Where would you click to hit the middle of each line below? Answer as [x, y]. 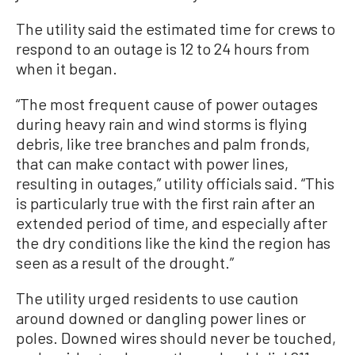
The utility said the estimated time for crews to [176, 28]
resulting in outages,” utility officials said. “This [175, 183]
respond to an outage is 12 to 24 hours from [163, 48]
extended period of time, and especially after [172, 222]
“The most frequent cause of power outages [167, 103]
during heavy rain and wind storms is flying [162, 123]
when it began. [67, 68]
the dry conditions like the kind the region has [173, 242]
